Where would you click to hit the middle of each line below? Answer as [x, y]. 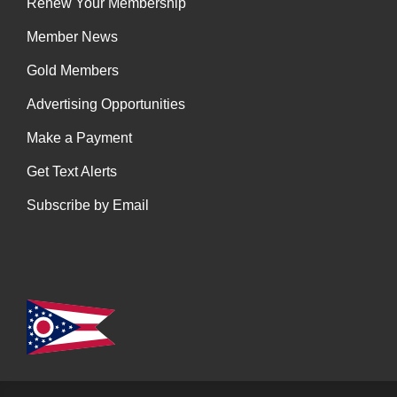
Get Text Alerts [72, 172]
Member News [72, 37]
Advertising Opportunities [106, 105]
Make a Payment [79, 138]
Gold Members [73, 71]
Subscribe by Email [88, 206]
